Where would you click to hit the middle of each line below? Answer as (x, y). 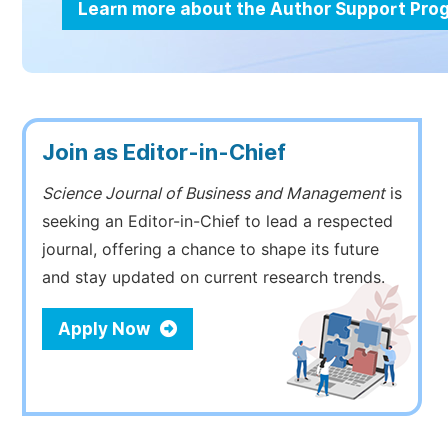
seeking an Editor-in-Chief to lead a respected (217, 221)
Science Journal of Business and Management (213, 193)
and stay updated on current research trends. (213, 277)
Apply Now (106, 329)
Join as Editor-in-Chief (164, 152)
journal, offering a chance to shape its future (210, 249)
